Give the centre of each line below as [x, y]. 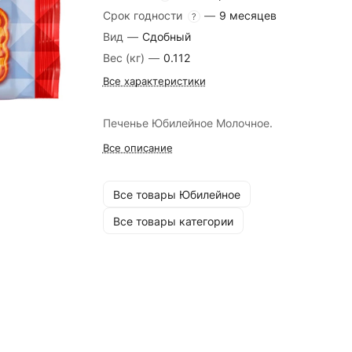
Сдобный [166, 37]
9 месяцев [247, 15]
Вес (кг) [125, 58]
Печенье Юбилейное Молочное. [187, 123]
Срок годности [144, 15]
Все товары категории [173, 221]
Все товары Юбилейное [176, 194]
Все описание [137, 148]
